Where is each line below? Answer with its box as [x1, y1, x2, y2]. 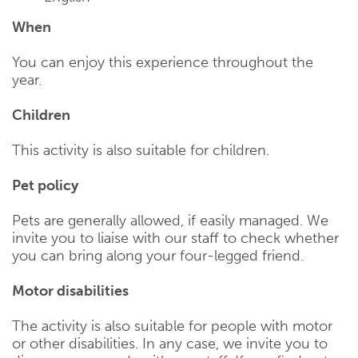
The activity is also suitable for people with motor [12, 317, 332, 336]
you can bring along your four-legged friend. [12, 247, 304, 265]
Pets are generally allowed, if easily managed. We [12, 212, 328, 230]
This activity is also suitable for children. [12, 141, 269, 160]
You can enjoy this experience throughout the [12, 54, 313, 72]
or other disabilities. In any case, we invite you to [12, 335, 328, 353]
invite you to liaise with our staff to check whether [12, 229, 339, 248]
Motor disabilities [12, 282, 129, 300]
